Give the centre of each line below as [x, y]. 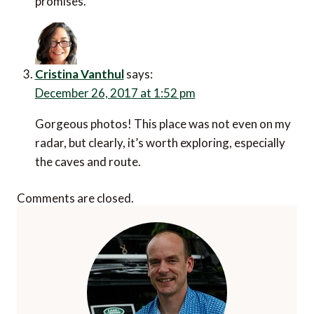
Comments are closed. [75, 198]
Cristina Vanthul [79, 74]
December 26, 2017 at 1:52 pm [115, 93]
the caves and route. [88, 161]
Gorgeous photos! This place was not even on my [163, 123]
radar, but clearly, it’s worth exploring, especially [160, 142]
